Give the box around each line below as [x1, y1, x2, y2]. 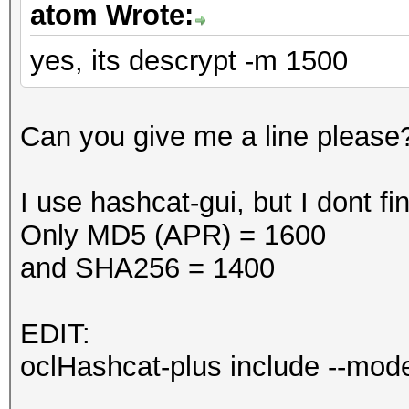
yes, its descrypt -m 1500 [30, 45, 348, 77]
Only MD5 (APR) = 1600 [20, 219, 326, 251]
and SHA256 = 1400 [20, 252, 275, 284]
